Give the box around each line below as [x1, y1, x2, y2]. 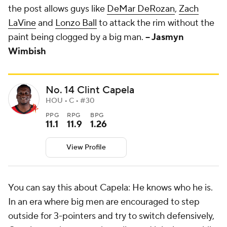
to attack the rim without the [97, 17, 214, 29]
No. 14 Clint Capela [46, 84, 134, 97]
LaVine [8, 17, 36, 29]
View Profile [66, 143, 106, 153]
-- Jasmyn [145, 31, 184, 44]
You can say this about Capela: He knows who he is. [8, 182, 213, 194]
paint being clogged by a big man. [8, 31, 145, 44]
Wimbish [8, 46, 46, 58]
